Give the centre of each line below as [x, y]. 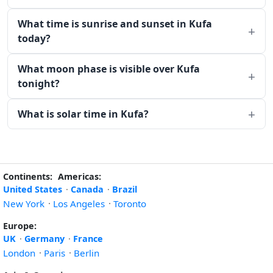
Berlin [87, 253]
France [88, 239]
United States [33, 190]
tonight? [39, 84]
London [19, 253]
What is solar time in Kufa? [83, 114]
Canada [87, 190]
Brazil [125, 190]
